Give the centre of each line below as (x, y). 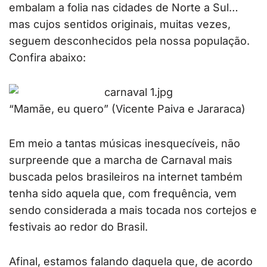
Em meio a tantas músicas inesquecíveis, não (125, 144)
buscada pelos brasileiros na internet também (126, 177)
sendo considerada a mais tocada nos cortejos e (133, 210)
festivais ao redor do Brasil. (78, 227)
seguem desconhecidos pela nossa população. (129, 41)
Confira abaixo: (47, 58)
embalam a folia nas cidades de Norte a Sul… (124, 8)
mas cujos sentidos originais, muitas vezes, (120, 24)
